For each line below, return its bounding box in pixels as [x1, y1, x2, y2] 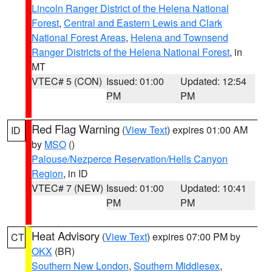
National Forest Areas [32, 30, 126, 44]
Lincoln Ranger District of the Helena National [32, 1, 229, 15]
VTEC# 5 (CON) [32, 74, 102, 88]
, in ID [63, 166, 88, 180]
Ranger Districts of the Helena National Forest [32, 45, 229, 59]
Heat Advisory [32, 228, 100, 243]
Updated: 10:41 [180, 181, 247, 195]
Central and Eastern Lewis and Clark [64, 16, 222, 30]
